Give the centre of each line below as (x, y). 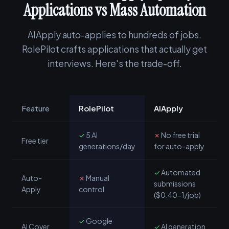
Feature (36, 108)
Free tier (35, 141)
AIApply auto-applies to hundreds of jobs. (114, 35)
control (91, 189)
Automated (180, 172)
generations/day (107, 146)
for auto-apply (179, 146)
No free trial (180, 135)
